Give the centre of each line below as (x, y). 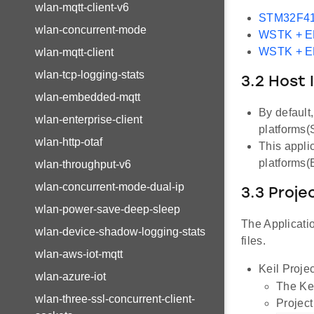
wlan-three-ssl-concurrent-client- (115, 299)
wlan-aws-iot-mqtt (79, 254)
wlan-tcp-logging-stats (90, 75)
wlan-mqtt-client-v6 (82, 7)
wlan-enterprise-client (89, 120)
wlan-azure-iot (70, 277)
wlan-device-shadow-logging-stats (120, 232)
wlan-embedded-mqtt (88, 97)
